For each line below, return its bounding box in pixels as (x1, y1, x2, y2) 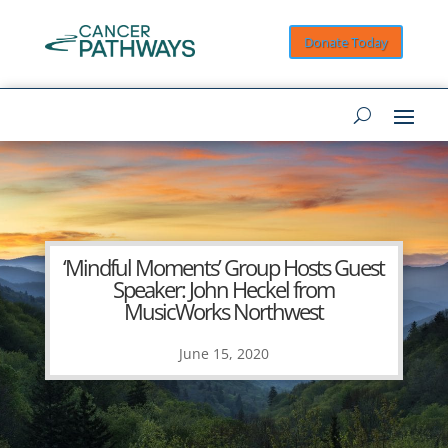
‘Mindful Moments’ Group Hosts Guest (63, 252, 385, 283)
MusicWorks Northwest (124, 296, 324, 327)
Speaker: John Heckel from (113, 274, 335, 305)
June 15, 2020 (178, 344, 269, 364)
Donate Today (304, 33, 389, 52)
